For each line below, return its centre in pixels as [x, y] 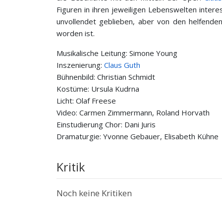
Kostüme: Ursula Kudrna [98, 89]
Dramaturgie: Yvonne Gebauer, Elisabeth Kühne [138, 136]
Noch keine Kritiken [94, 193]
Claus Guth [122, 65]
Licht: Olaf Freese [86, 101]
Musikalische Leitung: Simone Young [117, 53]
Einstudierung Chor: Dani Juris [106, 124]
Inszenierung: [80, 65]
